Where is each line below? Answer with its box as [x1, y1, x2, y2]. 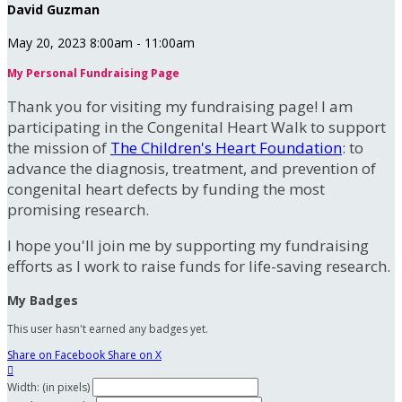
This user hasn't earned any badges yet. [7, 321, 208, 337]
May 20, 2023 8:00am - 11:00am [7, 34, 195, 52]
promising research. [7, 199, 149, 221]
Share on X [108, 347, 162, 363]
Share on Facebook [7, 347, 105, 363]
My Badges [7, 292, 78, 310]
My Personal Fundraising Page [7, 66, 179, 82]
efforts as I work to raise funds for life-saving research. [7, 256, 390, 277]
